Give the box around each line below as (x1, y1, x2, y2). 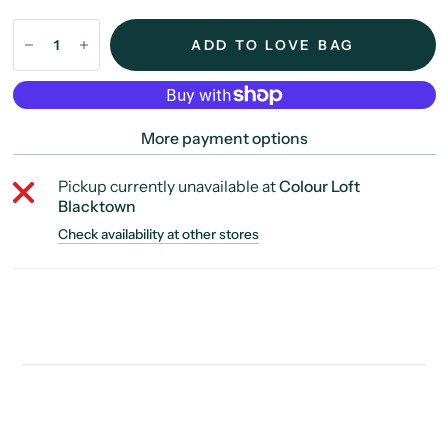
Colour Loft (278, 176, 360, 196)
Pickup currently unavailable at (57, 176, 279, 196)
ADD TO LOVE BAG (191, 36, 354, 53)
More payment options (140, 128, 308, 148)
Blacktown (57, 196, 136, 216)
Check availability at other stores (57, 225, 259, 242)
